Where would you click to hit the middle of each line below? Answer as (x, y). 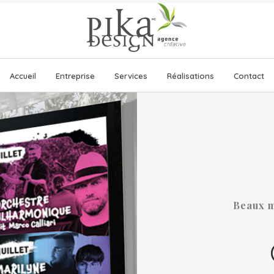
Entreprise (75, 76)
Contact (249, 76)
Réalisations (191, 76)
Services (131, 76)
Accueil (23, 76)
